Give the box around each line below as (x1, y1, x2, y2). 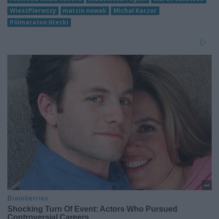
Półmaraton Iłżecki (9, 18, 68, 26)
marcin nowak (63, 6, 107, 15)
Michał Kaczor (113, 6, 157, 15)
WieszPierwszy (9, 6, 56, 15)
